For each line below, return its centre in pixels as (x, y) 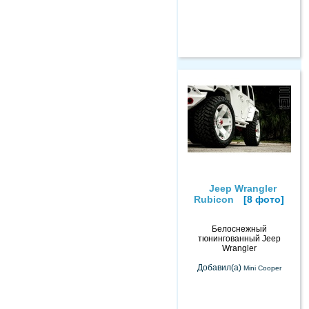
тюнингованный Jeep (239, 239)
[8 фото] (262, 200)
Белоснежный (239, 229)
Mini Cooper (262, 268)
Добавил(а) (220, 268)
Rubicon (214, 200)
